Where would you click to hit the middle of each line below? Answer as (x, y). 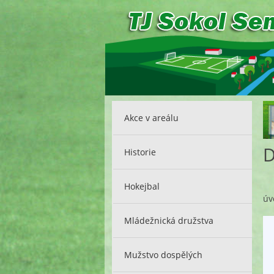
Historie (140, 152)
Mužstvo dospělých (164, 254)
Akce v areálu (152, 117)
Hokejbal (142, 186)
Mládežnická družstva (169, 220)
